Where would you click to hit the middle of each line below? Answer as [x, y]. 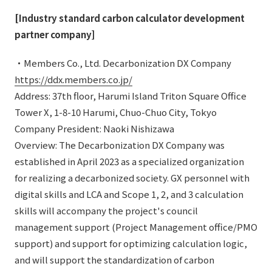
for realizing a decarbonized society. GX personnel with [132, 178]
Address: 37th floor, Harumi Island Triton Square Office [131, 96]
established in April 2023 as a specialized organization [129, 161]
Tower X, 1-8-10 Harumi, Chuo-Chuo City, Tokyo [116, 112]
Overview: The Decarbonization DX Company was [120, 145]
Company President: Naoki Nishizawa [94, 128]
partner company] [55, 34]
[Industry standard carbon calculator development [130, 18]
